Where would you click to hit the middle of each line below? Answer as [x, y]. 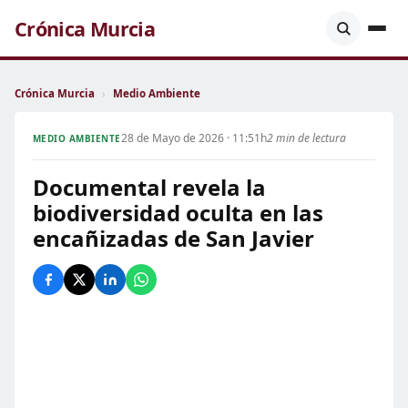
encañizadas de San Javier [173, 238]
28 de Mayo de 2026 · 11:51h [194, 138]
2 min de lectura [306, 138]
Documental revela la [149, 187]
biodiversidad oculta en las [178, 213]
